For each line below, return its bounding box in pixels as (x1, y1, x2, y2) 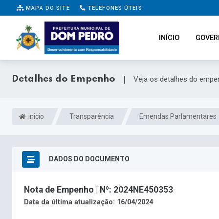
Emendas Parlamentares (139, 112, 217, 121)
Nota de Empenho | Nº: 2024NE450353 (24, 185, 173, 195)
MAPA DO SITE (24, 4, 70, 11)
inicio (27, 112, 44, 121)
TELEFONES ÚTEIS (86, 4, 142, 11)
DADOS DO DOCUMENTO (47, 154, 130, 163)
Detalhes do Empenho (12, 74, 115, 84)
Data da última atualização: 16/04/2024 (24, 198, 153, 207)
